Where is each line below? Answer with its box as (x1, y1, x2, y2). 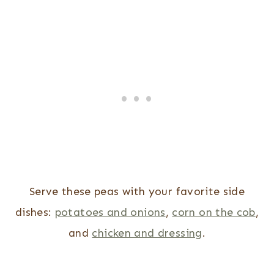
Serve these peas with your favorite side (29, 185, 245, 199)
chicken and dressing (92, 226, 202, 240)
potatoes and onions (54, 206, 166, 220)
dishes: (15, 206, 55, 220)
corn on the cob (172, 206, 256, 220)
